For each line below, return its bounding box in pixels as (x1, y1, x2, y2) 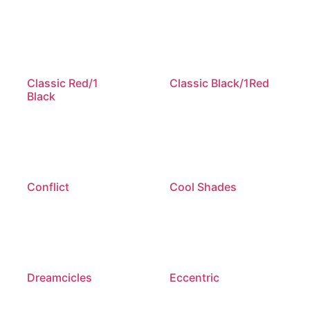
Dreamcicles (27, 271, 93, 285)
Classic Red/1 (27, 76, 99, 91)
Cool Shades (169, 180, 237, 194)
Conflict (27, 180, 70, 194)
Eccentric (169, 271, 219, 285)
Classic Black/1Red (169, 76, 269, 91)
